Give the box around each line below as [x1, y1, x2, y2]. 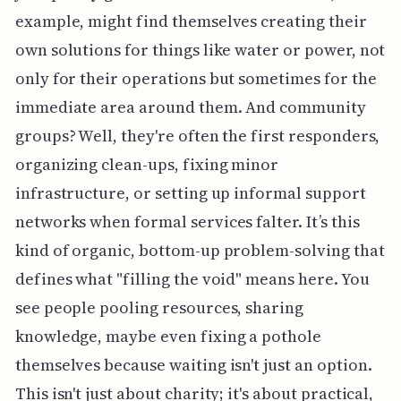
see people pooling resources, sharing [14, 296, 304, 320]
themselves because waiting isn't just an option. [14, 354, 372, 377]
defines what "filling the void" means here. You [14, 268, 370, 291]
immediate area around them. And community [14, 96, 366, 119]
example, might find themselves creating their [14, 10, 367, 33]
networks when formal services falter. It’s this [14, 210, 360, 234]
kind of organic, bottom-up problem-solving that [14, 239, 385, 262]
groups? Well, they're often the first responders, [14, 124, 380, 148]
